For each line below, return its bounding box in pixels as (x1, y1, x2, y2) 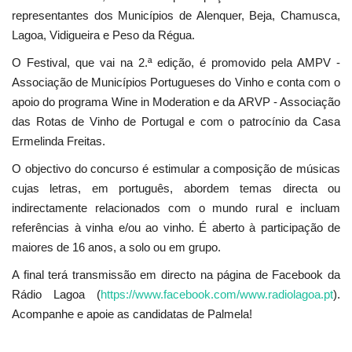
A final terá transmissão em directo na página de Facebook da (12, 268, 340, 282)
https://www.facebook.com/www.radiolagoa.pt (101, 288, 333, 302)
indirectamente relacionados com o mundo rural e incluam (12, 201, 340, 215)
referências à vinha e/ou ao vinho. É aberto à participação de (12, 221, 340, 235)
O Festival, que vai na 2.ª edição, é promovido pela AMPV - (12, 56, 340, 70)
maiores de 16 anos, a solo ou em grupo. (12, 240, 221, 255)
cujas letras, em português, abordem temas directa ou (12, 181, 340, 196)
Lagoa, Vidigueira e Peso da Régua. (12, 28, 198, 42)
